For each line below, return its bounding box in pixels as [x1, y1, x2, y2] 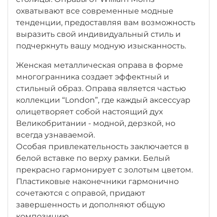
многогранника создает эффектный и [16, 72, 169, 82]
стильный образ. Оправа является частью [16, 84, 186, 93]
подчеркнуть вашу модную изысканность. [16, 41, 186, 51]
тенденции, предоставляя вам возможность [16, 18, 195, 28]
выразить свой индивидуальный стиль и [16, 30, 181, 39]
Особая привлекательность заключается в [16, 142, 189, 152]
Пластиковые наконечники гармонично [16, 177, 179, 186]
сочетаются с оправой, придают [16, 188, 145, 198]
